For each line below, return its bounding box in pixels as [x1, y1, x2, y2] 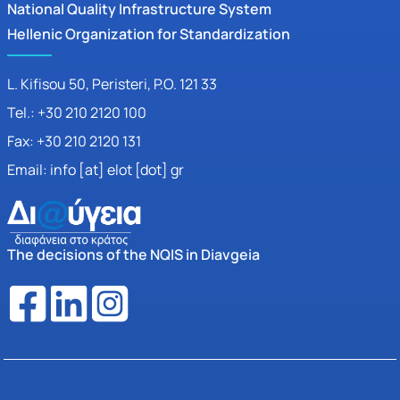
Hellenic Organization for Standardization [7, 24, 290, 45]
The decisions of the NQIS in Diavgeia [7, 245, 260, 265]
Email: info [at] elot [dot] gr [7, 160, 184, 180]
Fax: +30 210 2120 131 [7, 131, 141, 152]
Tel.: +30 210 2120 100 [7, 103, 146, 123]
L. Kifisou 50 [7, 74, 86, 95]
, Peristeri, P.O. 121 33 [86, 74, 217, 95]
